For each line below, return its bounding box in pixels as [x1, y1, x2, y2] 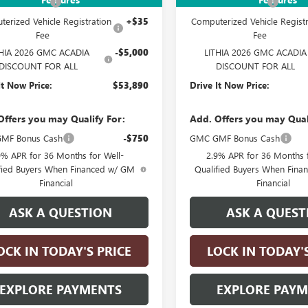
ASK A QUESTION [9, 203, 112, 221]
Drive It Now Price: [190, 78, 270, 91]
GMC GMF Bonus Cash [190, 131, 280, 144]
